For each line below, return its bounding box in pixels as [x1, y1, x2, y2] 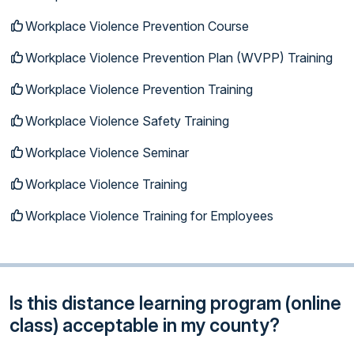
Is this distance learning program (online [9, 291, 341, 314]
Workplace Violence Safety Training [25, 112, 229, 129]
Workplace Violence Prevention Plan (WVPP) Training [25, 49, 333, 66]
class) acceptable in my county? [9, 313, 280, 337]
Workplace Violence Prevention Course [25, 17, 249, 34]
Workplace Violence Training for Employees [25, 207, 273, 224]
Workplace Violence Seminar [25, 144, 189, 160]
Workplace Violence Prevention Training [25, 81, 253, 97]
